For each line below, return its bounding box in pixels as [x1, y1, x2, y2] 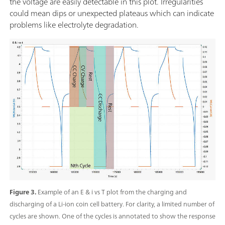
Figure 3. [10, 186, 38, 198]
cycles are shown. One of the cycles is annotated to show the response [10, 210, 215, 222]
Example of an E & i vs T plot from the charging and [38, 186, 187, 198]
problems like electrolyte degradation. [10, 18, 139, 32]
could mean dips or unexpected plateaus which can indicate [10, 6, 214, 21]
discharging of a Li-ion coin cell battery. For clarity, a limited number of [10, 198, 214, 210]
